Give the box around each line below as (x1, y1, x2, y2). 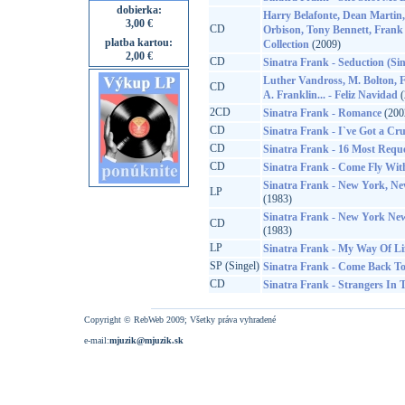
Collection (262, 38, 309, 51)
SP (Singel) (209, 259, 259, 272)
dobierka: (116, 4, 162, 16)
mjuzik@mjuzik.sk (109, 335, 184, 345)
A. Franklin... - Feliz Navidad (262, 89, 398, 101)
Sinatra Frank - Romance (262, 107, 381, 119)
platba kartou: (105, 36, 173, 49)
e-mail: (84, 335, 109, 345)
